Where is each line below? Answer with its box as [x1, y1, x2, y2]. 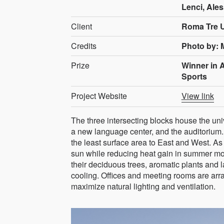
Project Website [71, 89, 127, 101]
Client [71, 20, 92, 32]
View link [181, 89, 214, 101]
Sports [181, 70, 207, 82]
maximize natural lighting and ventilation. [71, 180, 215, 192]
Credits [71, 39, 96, 51]
